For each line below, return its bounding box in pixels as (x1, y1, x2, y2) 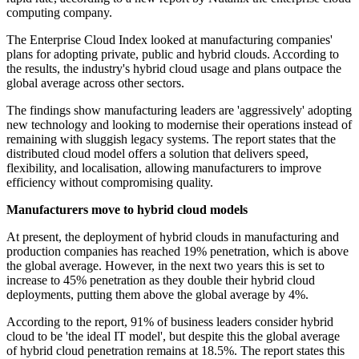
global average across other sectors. (6, 76, 184, 91)
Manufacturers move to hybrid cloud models (6, 203, 248, 217)
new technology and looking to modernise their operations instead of (6, 118, 352, 132)
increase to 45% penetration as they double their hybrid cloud (6, 273, 315, 288)
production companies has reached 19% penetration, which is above (6, 244, 349, 259)
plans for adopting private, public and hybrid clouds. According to (6, 47, 339, 62)
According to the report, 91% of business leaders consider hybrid (6, 315, 333, 329)
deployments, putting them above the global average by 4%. (6, 288, 309, 302)
